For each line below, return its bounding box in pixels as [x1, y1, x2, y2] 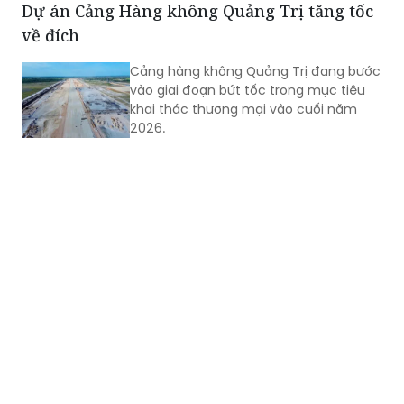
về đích [22, 23, 79, 46]
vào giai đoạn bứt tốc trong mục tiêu [130, 80, 365, 99]
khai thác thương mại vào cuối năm [130, 99, 357, 118]
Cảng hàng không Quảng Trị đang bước [130, 61, 381, 80]
